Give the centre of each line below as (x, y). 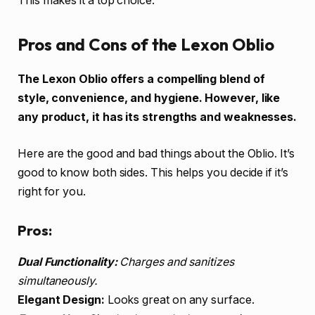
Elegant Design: (61, 300)
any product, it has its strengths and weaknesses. (157, 117)
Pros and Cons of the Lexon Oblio (146, 45)
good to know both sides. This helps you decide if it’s (153, 172)
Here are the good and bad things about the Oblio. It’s (156, 153)
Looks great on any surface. (179, 300)
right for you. (52, 191)
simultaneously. (58, 281)
